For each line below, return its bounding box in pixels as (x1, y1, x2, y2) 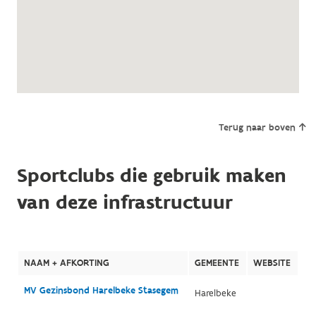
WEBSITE (253, 256, 291, 269)
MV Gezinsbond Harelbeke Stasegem (23, 284, 178, 297)
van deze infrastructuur (16, 189, 233, 216)
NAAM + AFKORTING (23, 256, 109, 269)
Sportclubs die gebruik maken (16, 162, 286, 189)
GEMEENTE (194, 256, 239, 269)
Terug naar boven (218, 121, 296, 134)
